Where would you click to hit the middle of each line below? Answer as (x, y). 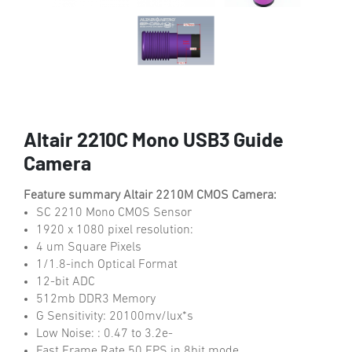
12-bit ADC (66, 282)
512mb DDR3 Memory (96, 299)
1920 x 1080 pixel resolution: (115, 230)
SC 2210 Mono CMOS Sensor (114, 213)
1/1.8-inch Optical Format (107, 264)
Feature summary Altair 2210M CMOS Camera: (150, 195)
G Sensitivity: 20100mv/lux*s (115, 316)
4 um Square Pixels (89, 247)
